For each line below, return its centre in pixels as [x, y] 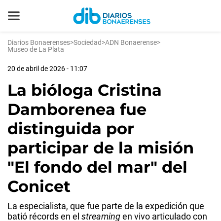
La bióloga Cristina [85, 90]
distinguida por [71, 129]
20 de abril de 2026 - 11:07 [47, 69]
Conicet [39, 186]
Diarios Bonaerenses [39, 42]
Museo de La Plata [36, 49]
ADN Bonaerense [131, 42]
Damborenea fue [77, 109]
